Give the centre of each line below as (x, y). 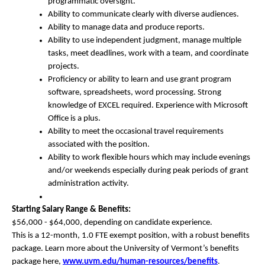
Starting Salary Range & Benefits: (71, 210)
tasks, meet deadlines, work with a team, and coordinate (148, 54)
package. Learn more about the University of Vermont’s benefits (125, 249)
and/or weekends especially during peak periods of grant (148, 171)
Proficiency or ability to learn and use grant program (140, 80)
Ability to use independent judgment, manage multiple (145, 41)
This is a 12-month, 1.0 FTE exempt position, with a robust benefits (131, 236)
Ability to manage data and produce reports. (127, 28)
